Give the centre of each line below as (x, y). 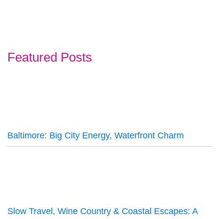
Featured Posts (50, 57)
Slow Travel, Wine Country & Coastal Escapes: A (102, 211)
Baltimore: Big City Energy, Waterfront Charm (96, 135)
